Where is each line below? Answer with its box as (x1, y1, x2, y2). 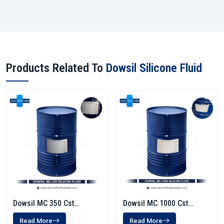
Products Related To (6, 61, 106, 75)
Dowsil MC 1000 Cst (123, 198, 188, 208)
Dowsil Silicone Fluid (106, 61, 202, 75)
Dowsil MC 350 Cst (13, 198, 74, 208)
